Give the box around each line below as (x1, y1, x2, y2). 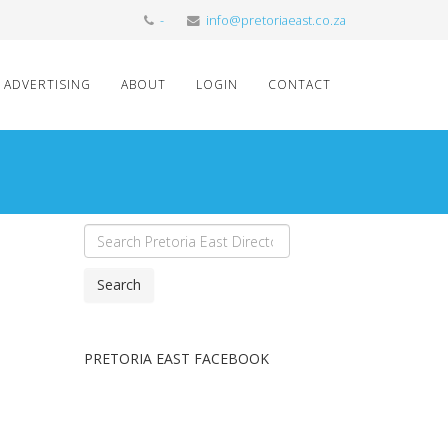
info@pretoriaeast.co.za (206, 12, 346, 29)
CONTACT (268, 76, 331, 93)
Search (96, 275, 141, 294)
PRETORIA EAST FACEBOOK (83, 349, 269, 368)
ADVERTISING (4, 76, 91, 93)
